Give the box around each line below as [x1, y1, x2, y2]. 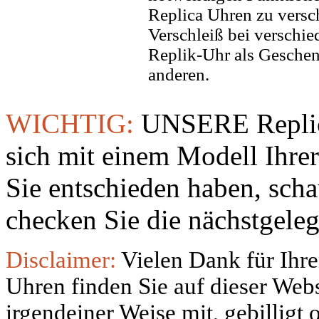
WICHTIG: [6, 108, 141, 139]
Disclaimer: [6, 246, 121, 273]
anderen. [148, 64, 209, 84]
